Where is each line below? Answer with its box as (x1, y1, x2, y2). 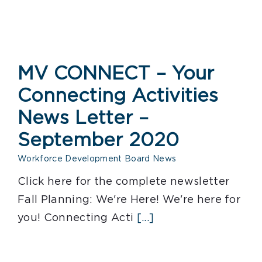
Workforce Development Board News (18, 155, 177, 163)
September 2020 (18, 131, 179, 150)
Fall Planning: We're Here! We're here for (18, 195, 241, 205)
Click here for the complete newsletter (18, 177, 230, 187)
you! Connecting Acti (18, 213, 134, 223)
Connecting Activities (18, 87, 218, 105)
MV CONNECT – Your (18, 64, 214, 83)
